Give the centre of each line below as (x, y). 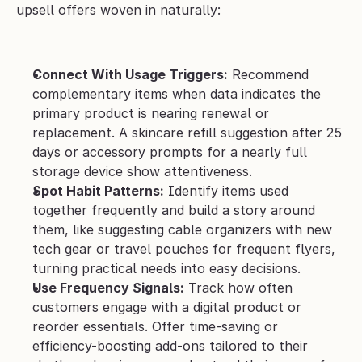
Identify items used (226, 191)
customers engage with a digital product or (167, 307)
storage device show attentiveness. (142, 172)
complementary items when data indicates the (177, 94)
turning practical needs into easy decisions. (166, 269)
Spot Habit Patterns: (98, 191)
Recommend (268, 75)
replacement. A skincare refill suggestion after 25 (187, 133)
